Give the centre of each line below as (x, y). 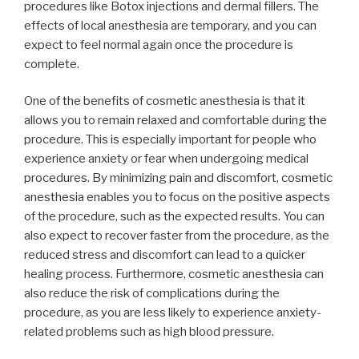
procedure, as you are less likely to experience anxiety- (173, 313)
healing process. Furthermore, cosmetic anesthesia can (174, 274)
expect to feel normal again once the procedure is (159, 44)
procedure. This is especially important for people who (170, 140)
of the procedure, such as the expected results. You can (174, 217)
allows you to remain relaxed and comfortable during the (175, 121)
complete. (52, 64)
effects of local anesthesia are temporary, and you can (170, 25)
